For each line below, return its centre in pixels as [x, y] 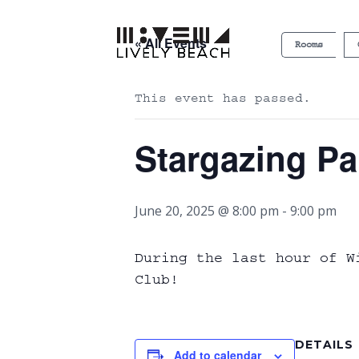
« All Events [171, 43]
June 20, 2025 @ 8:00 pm [207, 211]
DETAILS [324, 345]
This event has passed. [223, 98]
